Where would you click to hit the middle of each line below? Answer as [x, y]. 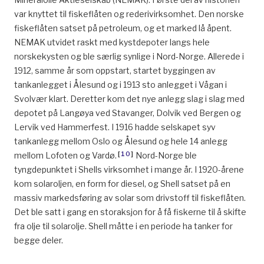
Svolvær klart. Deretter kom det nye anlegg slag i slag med [129, 99]
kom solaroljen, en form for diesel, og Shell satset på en [122, 184]
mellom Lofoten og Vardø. [65, 155]
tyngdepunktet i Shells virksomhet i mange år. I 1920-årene [129, 169]
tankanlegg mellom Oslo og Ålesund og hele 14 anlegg [121, 141]
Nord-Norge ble [165, 155]
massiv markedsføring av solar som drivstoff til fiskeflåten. [130, 198]
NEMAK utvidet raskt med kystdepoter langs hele [112, 42]
